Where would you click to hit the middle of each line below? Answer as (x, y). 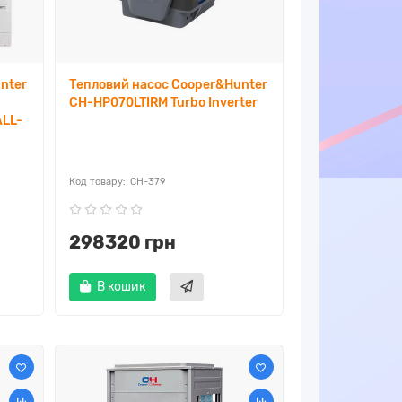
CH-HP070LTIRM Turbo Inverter (163, 103)
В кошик (121, 287)
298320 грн (122, 243)
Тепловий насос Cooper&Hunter (168, 85)
